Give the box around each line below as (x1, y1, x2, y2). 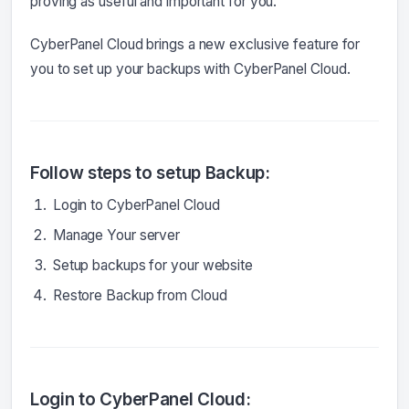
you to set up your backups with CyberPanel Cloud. (30, 59, 351, 78)
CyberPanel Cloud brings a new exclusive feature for (30, 35, 361, 53)
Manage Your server (52, 225, 181, 244)
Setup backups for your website (52, 256, 253, 274)
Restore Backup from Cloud (52, 286, 227, 304)
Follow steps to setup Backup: (30, 162, 270, 184)
